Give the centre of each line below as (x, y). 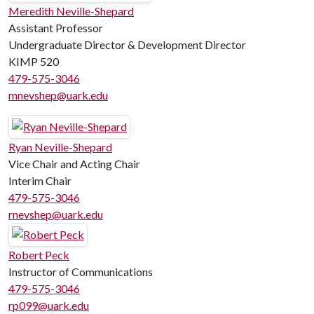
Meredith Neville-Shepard (71, 11)
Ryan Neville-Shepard (60, 147)
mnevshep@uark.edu (58, 95)
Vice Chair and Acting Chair (74, 164)
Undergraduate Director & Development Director (127, 45)
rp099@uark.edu (49, 305)
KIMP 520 (34, 61)
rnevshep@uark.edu (56, 214)
